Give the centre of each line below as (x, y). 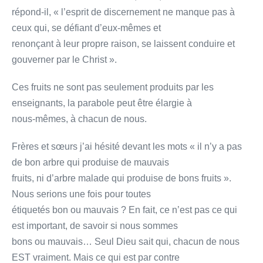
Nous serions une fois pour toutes (81, 194)
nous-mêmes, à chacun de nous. (79, 119)
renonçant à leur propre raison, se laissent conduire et (123, 43)
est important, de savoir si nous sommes (95, 225)
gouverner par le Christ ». (64, 59)
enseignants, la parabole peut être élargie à (102, 103)
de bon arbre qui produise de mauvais (90, 162)
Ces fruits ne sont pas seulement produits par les (113, 87)
